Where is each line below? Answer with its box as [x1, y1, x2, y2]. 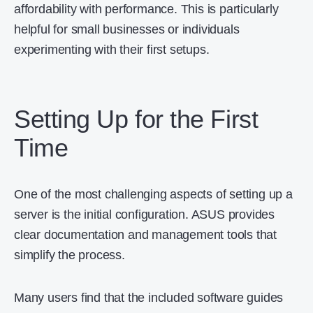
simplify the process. [14, 247, 129, 262]
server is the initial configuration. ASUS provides [14, 207, 275, 221]
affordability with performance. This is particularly [14, 1, 279, 16]
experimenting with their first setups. [14, 42, 210, 57]
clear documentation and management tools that [14, 227, 277, 242]
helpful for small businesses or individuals [14, 22, 240, 36]
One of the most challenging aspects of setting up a [14, 187, 293, 201]
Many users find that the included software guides [14, 290, 284, 305]
